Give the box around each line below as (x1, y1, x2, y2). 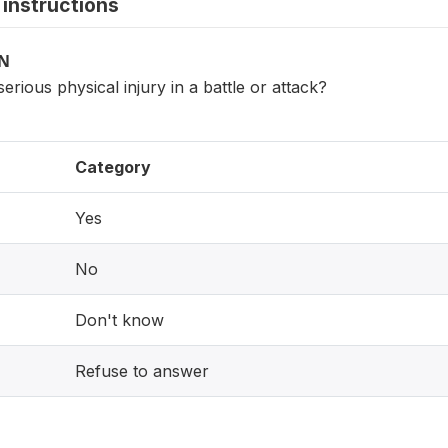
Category (75, 157, 151, 177)
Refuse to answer (75, 361, 209, 381)
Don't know (75, 310, 164, 330)
